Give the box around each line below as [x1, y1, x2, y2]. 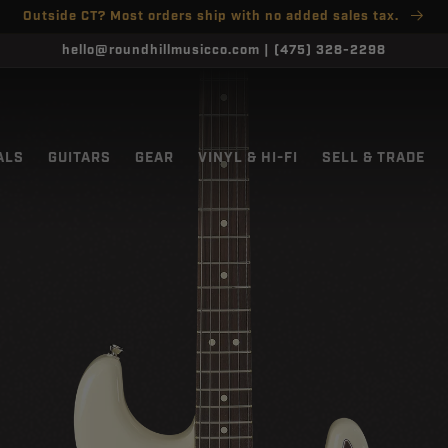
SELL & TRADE [322, 148, 425, 167]
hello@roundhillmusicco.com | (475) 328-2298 [62, 42, 386, 59]
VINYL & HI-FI [198, 148, 298, 167]
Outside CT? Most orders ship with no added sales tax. [22, 8, 403, 25]
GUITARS [48, 148, 111, 167]
